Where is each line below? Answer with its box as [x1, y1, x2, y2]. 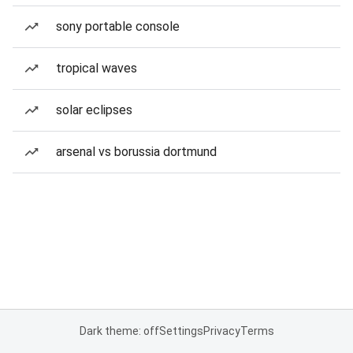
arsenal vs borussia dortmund [56, 144, 217, 159]
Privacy [203, 325, 240, 337]
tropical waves [56, 61, 137, 76]
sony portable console [56, 19, 180, 34]
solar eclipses [56, 102, 132, 117]
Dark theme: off [79, 325, 159, 337]
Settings [158, 325, 203, 337]
